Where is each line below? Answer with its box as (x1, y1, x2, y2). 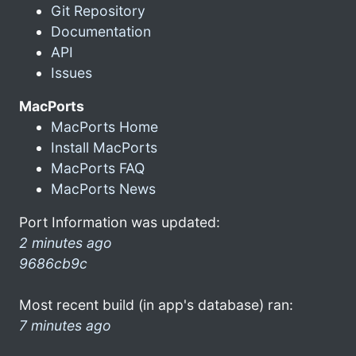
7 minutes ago (19, 316, 111, 334)
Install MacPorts (51, 138, 157, 156)
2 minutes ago (19, 234, 112, 251)
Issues (51, 64, 92, 81)
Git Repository (51, 2, 145, 19)
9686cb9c (19, 254, 87, 272)
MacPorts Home (51, 118, 158, 135)
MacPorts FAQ (51, 159, 145, 176)
